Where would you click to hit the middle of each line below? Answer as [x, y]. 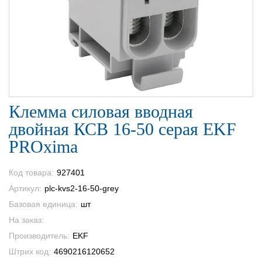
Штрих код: [30, 251]
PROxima [43, 146]
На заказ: [26, 220]
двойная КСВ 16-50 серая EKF [123, 129]
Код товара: [31, 172]
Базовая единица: [43, 204]
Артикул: [25, 188]
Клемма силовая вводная [101, 111]
